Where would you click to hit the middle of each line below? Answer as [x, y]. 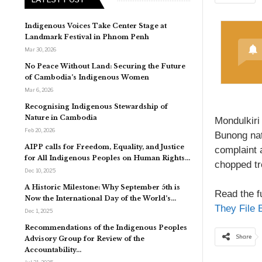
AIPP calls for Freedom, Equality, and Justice [104, 146]
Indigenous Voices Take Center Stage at [96, 25]
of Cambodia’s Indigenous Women [87, 77]
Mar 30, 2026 [40, 49]
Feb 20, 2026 [40, 130]
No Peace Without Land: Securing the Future [105, 66]
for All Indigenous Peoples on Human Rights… [107, 158]
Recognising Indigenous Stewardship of [96, 106]
